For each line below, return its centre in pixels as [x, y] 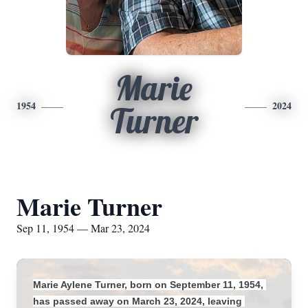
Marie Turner [89, 206]
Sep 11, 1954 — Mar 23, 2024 [83, 228]
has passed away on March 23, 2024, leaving [137, 301]
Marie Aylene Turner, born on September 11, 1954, [148, 285]
